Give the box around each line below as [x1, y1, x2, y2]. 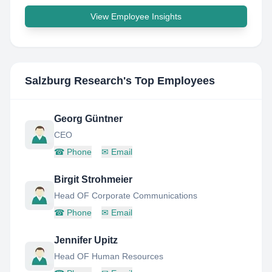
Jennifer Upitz [54, 235, 118, 245]
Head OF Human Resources [54, 251, 163, 261]
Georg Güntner [54, 114, 123, 124]
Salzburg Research [25, 75, 123, 87]
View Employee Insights [90, 12, 182, 21]
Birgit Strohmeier [54, 174, 132, 185]
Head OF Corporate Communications [54, 191, 197, 200]
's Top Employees [123, 75, 215, 87]
